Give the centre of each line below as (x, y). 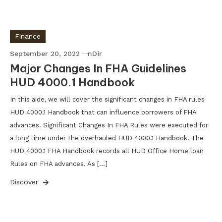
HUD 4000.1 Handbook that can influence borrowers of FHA (103, 112)
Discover (25, 182)
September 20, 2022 (45, 54)
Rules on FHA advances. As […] (59, 164)
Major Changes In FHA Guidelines (98, 68)
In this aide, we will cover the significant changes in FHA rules (107, 99)
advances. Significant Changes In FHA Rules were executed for (109, 125)
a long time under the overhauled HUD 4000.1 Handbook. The (107, 138)
